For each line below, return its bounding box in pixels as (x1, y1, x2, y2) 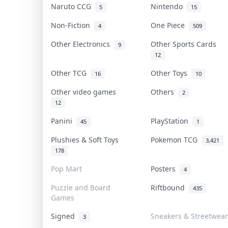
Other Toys (151, 68, 191, 78)
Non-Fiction (51, 20, 94, 30)
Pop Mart (51, 163, 82, 174)
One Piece (151, 20, 189, 30)
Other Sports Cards (151, 39, 220, 49)
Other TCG (51, 68, 91, 78)
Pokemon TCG (151, 134, 202, 145)
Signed (51, 211, 79, 221)
